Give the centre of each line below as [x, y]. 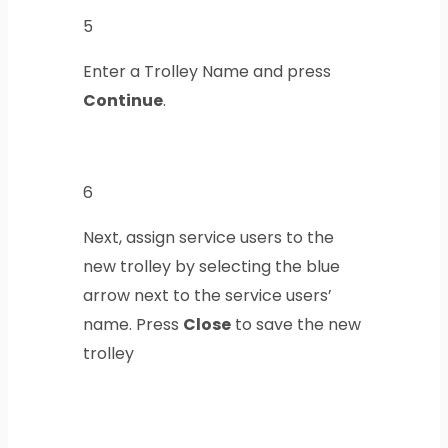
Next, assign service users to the [208, 238]
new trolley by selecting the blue [211, 267]
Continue [122, 101]
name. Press [132, 325]
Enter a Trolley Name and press [206, 72]
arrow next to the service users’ [207, 296]
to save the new [295, 325]
